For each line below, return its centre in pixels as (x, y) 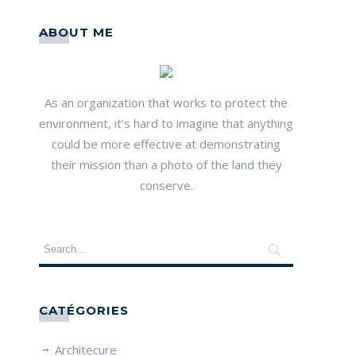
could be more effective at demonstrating (166, 143)
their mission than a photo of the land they (166, 164)
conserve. (166, 185)
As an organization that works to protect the (166, 102)
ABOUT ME (76, 32)
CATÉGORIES (84, 310)
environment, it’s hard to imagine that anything (166, 123)
